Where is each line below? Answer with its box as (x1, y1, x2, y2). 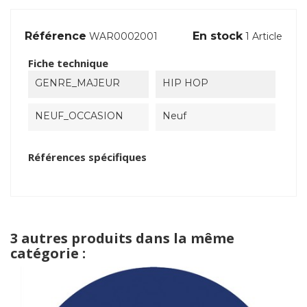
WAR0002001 (89, 29, 158, 42)
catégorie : (10, 243, 86, 262)
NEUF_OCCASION (35, 109, 123, 122)
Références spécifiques (28, 149, 147, 164)
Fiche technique (28, 56, 108, 70)
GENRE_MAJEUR (35, 76, 120, 89)
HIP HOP (162, 76, 208, 89)
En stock (193, 29, 243, 42)
